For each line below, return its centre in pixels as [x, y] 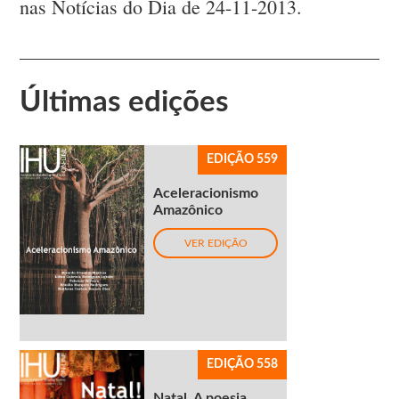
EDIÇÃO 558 [243, 365]
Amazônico [188, 211]
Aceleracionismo [206, 194]
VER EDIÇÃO [216, 244]
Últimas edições [125, 102]
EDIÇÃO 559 [243, 160]
